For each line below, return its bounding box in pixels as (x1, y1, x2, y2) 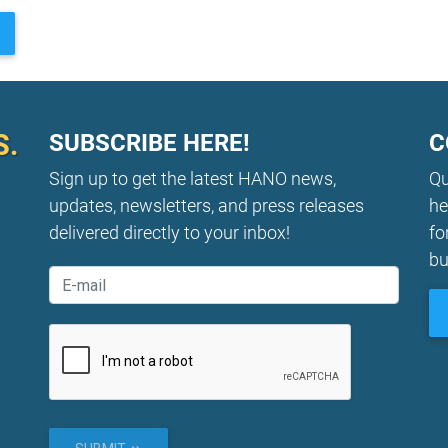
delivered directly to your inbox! (49, 222, 290, 244)
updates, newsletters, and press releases (49, 195, 364, 217)
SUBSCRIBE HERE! (49, 129, 250, 158)
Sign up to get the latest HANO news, (49, 168, 336, 190)
